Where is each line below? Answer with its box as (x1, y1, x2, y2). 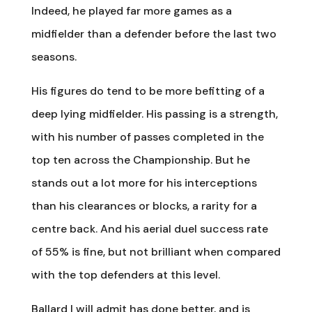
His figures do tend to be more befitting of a (31, 83, 265, 98)
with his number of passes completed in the (31, 129, 264, 144)
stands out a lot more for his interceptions (31, 175, 257, 190)
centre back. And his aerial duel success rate (31, 221, 268, 236)
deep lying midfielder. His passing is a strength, (31, 106, 278, 121)
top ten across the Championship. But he (31, 152, 250, 167)
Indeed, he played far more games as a (31, 3, 232, 18)
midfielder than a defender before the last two (31, 26, 276, 41)
